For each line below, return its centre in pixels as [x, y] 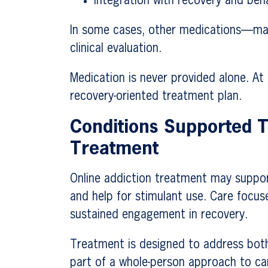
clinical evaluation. [116, 48]
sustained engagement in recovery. [159, 215]
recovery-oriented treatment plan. [156, 96]
